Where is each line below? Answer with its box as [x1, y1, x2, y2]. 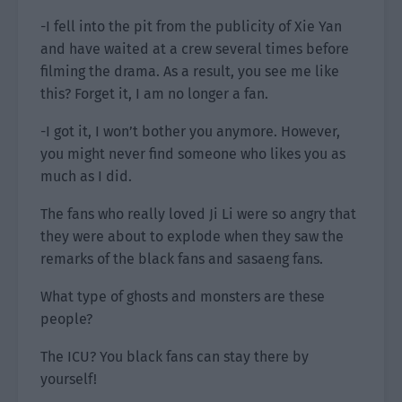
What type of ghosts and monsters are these [40, 288, 325, 305]
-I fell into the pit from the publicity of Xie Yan [40, 18, 342, 35]
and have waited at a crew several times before [40, 40, 349, 57]
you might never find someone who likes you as [40, 145, 345, 162]
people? [40, 310, 92, 328]
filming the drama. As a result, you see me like [40, 63, 339, 80]
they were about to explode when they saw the [40, 228, 344, 245]
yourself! [40, 371, 97, 388]
